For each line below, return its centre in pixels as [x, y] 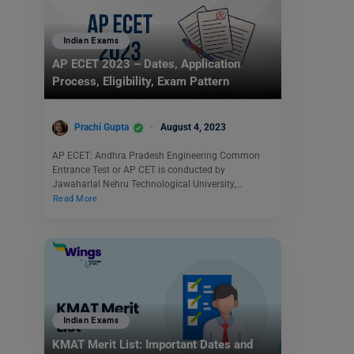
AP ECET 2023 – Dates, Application [146, 64]
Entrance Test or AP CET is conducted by [139, 169]
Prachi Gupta [102, 127]
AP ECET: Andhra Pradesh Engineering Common [156, 155]
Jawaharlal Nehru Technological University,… [147, 184]
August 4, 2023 [193, 127]
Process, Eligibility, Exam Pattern [141, 82]
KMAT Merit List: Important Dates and [153, 344]
